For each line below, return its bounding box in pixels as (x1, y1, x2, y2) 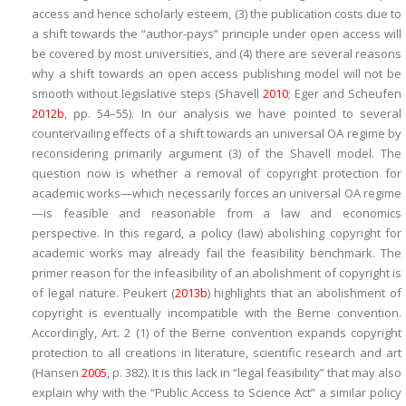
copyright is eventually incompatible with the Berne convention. (32, 304, 401, 321)
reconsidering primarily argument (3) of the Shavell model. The (32, 145, 401, 161)
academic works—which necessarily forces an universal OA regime (32, 185, 401, 201)
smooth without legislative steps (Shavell (32, 85, 263, 101)
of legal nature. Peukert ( (32, 285, 175, 301)
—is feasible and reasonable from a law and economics (32, 205, 401, 221)
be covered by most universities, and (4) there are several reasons (32, 45, 401, 62)
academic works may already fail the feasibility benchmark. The (32, 245, 401, 261)
